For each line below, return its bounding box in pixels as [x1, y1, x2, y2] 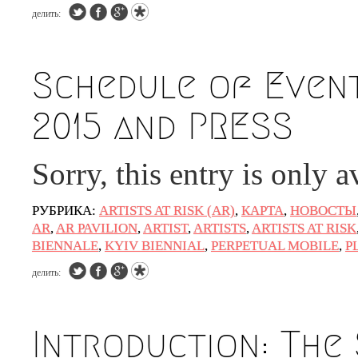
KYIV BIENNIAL [105, 238, 205, 253]
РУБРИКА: [32, 203, 96, 218]
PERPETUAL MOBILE [211, 238, 339, 253]
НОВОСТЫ [290, 203, 356, 218]
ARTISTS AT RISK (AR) [99, 203, 235, 218]
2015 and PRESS [32, 106, 293, 146]
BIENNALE [32, 238, 98, 253]
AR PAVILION [56, 221, 137, 236]
